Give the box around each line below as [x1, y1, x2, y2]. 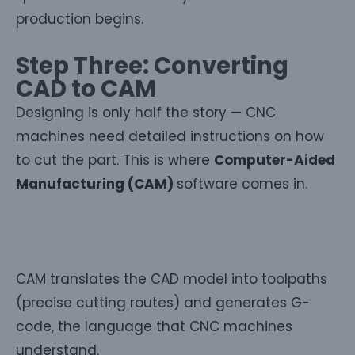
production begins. [16, 9, 143, 29]
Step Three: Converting [16, 49, 288, 82]
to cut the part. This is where [16, 150, 214, 170]
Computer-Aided [214, 150, 335, 170]
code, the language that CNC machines [16, 316, 292, 336]
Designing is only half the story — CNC [16, 102, 276, 122]
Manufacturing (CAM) [16, 174, 177, 193]
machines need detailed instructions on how [16, 126, 324, 146]
